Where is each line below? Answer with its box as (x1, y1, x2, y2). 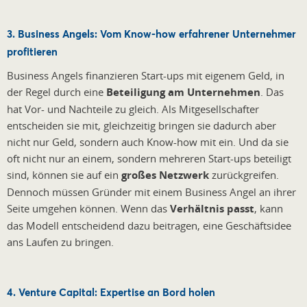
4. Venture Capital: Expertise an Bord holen (7, 284, 215, 299)
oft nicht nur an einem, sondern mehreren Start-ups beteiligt (7, 151, 291, 165)
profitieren (7, 44, 58, 58)
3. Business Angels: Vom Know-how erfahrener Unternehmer (7, 26, 296, 40)
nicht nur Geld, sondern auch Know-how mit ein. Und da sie (7, 134, 288, 149)
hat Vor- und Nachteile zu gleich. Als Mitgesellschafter (7, 101, 259, 116)
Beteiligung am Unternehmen (106, 84, 260, 99)
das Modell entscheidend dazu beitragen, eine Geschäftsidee (7, 218, 291, 232)
